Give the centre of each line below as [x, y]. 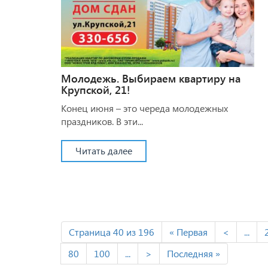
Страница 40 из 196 [112, 232]
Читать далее [104, 150]
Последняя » [194, 253]
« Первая [188, 232]
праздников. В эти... [102, 121]
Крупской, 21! [95, 89]
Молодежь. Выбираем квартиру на [151, 78]
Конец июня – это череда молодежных [144, 108]
